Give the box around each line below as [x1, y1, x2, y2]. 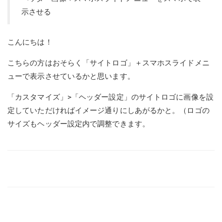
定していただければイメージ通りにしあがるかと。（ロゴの [7, 106, 210, 115]
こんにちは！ [7, 38, 53, 47]
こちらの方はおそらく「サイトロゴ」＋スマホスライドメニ [7, 58, 210, 68]
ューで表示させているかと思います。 [7, 72, 135, 81]
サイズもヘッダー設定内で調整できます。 [7, 119, 150, 129]
